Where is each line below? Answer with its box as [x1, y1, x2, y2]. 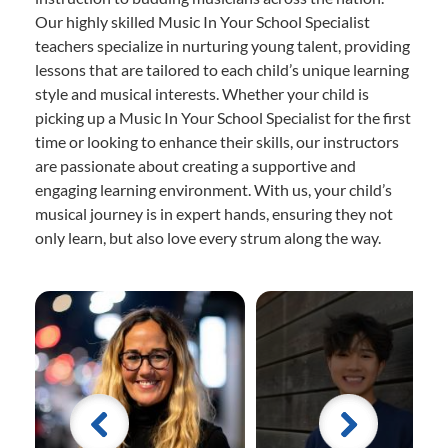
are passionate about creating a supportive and [35, 155, 356, 175]
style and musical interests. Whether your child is [35, 83, 369, 103]
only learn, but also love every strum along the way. [35, 227, 381, 247]
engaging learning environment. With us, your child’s [35, 179, 392, 199]
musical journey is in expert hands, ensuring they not [35, 203, 393, 223]
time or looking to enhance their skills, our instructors [35, 131, 399, 151]
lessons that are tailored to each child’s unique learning [35, 59, 409, 79]
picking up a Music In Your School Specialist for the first [35, 107, 411, 127]
